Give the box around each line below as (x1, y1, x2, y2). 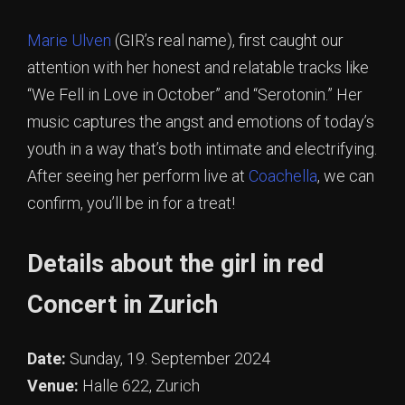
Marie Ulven (27, 31, 111, 50)
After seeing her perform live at (27, 166, 249, 185)
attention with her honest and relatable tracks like (27, 58, 369, 77)
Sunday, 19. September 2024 (66, 349, 270, 369)
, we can (317, 166, 374, 185)
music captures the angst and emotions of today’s (27, 112, 374, 131)
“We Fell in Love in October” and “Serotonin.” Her (27, 85, 363, 104)
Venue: (27, 376, 79, 396)
